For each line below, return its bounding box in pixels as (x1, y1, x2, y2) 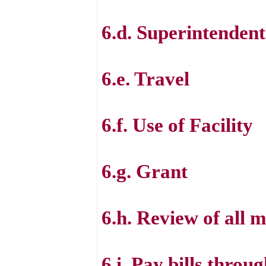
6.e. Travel (102, 68, 189, 90)
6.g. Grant (102, 160, 188, 182)
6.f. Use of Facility (102, 114, 253, 136)
